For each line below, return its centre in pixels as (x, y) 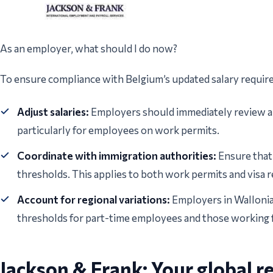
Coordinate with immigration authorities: (117, 156)
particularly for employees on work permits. (118, 130)
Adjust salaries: (53, 112)
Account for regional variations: (94, 200)
